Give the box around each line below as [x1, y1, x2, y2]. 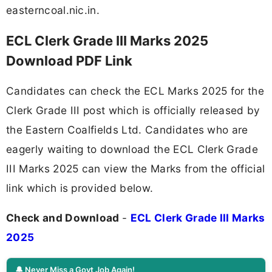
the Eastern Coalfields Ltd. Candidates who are [6, 123, 248, 136]
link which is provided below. [6, 181, 157, 194]
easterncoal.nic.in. [6, 4, 100, 17]
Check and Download [6, 211, 123, 224]
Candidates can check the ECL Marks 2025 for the [6, 84, 265, 97]
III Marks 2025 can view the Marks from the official [6, 161, 265, 175]
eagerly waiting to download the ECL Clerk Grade [6, 142, 259, 155]
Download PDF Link [6, 52, 132, 69]
